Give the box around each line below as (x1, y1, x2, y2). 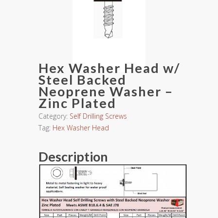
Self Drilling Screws (70, 111, 127, 121)
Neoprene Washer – (38, 83, 173, 99)
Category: (38, 111, 70, 121)
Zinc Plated (38, 95, 116, 111)
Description (38, 148, 108, 164)
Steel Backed (38, 72, 127, 88)
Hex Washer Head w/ (38, 60, 180, 76)
